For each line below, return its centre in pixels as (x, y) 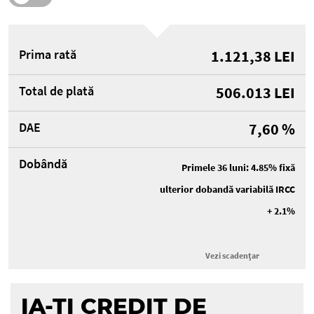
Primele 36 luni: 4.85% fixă (238, 167)
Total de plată (56, 90)
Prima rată (48, 54)
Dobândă (43, 163)
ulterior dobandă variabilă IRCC (227, 189)
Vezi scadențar (232, 255)
